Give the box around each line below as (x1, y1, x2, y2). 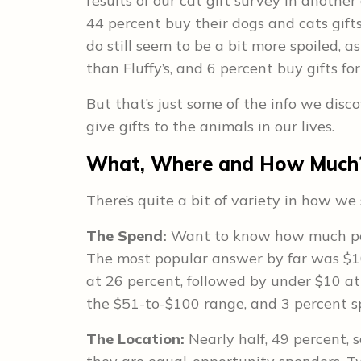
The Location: (86, 330, 189, 348)
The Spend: (86, 226, 171, 245)
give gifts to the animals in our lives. (86, 117, 342, 135)
